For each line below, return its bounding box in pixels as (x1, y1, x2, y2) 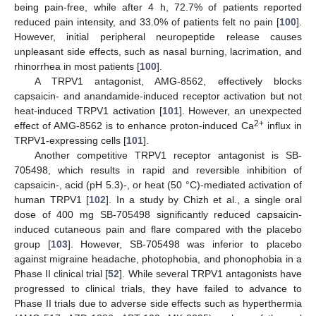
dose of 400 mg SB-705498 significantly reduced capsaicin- (14, 209, 302, 221)
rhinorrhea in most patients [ (14, 61, 140, 73)
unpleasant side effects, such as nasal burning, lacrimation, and (14, 46, 302, 58)
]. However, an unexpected (178, 105, 302, 117)
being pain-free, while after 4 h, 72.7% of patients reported (14, 1, 302, 13)
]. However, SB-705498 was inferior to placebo (67, 238, 303, 250)
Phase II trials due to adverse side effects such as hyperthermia (14, 298, 302, 310)
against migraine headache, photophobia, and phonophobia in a (14, 253, 302, 265)
